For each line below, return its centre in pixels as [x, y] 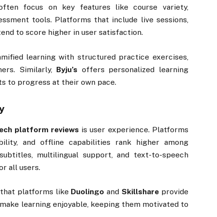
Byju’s [67, 69]
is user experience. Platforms [134, 130]
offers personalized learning [133, 69]
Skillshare [140, 192]
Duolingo [88, 192]
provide [173, 192]
